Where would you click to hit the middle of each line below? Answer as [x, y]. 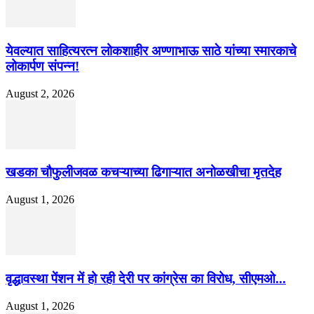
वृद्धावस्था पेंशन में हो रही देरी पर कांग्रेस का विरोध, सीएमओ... [146, 278]
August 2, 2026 [40, 93]
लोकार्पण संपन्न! [42, 66]
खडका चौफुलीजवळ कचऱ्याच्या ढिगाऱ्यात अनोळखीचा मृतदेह [143, 172]
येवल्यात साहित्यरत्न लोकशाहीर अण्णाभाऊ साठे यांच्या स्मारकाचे [151, 50]
